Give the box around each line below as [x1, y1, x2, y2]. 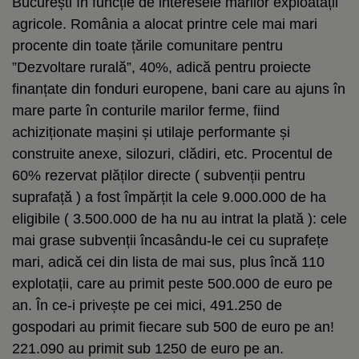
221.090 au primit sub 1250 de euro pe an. [12, 340, 284, 357]
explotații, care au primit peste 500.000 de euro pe [12, 275, 333, 292]
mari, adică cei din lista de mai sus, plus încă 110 [12, 253, 325, 270]
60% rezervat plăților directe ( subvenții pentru [12, 167, 305, 184]
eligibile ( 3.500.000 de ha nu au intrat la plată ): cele [12, 210, 347, 227]
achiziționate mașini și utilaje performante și [12, 123, 290, 140]
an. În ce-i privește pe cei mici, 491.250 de [12, 296, 282, 313]
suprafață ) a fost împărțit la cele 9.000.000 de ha [12, 188, 326, 205]
